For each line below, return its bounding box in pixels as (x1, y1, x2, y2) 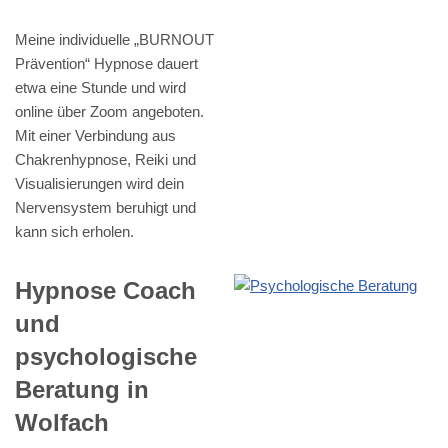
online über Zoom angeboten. (15, 102, 204, 120)
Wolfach (15, 408, 109, 436)
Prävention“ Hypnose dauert (15, 54, 198, 72)
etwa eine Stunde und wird (15, 78, 186, 96)
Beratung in (15, 375, 149, 403)
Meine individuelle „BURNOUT (15, 30, 214, 48)
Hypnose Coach (15, 276, 196, 304)
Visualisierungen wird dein (15, 174, 184, 192)
